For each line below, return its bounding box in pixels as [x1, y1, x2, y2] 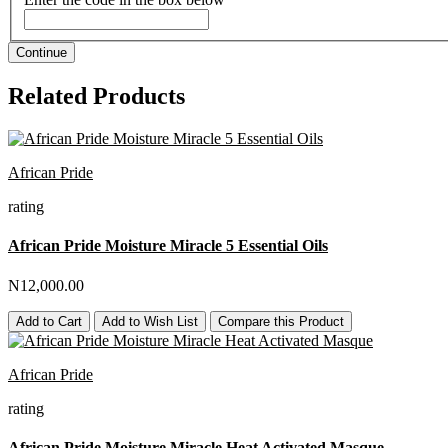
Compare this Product [218, 313, 344, 329]
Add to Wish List [102, 313, 198, 329]
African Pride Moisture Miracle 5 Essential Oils [8, 237, 328, 255]
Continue [16, 45, 67, 61]
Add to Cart [16, 313, 82, 329]
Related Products [8, 83, 185, 110]
